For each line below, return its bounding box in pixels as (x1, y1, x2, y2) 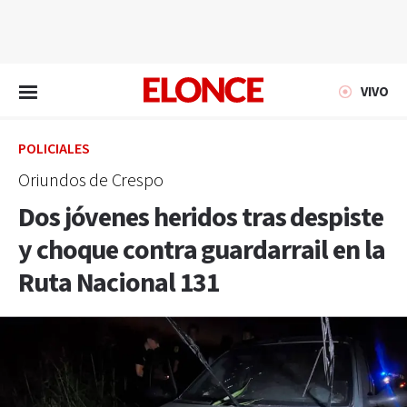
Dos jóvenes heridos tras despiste (18, 200, 383, 236)
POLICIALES (18, 140, 90, 159)
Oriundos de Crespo (18, 169, 164, 193)
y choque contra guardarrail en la (18, 233, 385, 269)
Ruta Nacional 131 (18, 265, 221, 302)
